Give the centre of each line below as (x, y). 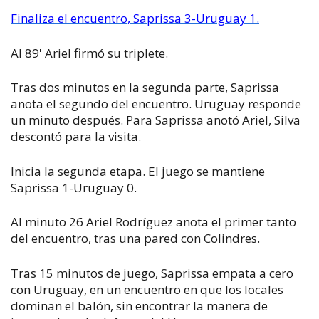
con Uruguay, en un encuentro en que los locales (147, 289)
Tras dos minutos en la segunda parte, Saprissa (145, 87)
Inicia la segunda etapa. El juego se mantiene (138, 171)
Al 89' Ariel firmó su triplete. (89, 53)
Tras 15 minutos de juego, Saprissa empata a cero (152, 273)
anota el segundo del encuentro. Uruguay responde (156, 104)
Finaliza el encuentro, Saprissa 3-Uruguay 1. (135, 18)
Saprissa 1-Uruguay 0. (74, 187)
